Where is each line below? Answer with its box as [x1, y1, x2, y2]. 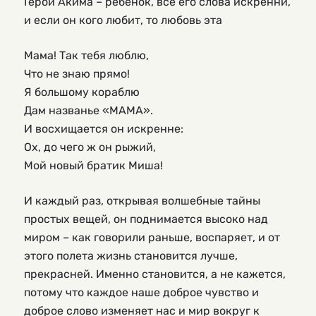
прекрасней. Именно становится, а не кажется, [24, 267, 286, 281]
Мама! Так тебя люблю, [24, 49, 149, 63]
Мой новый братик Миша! [24, 159, 163, 173]
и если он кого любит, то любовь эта [24, 13, 222, 28]
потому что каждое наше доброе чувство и [24, 286, 259, 300]
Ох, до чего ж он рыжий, [24, 140, 156, 154]
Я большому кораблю [24, 85, 140, 99]
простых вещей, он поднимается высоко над [24, 212, 268, 226]
